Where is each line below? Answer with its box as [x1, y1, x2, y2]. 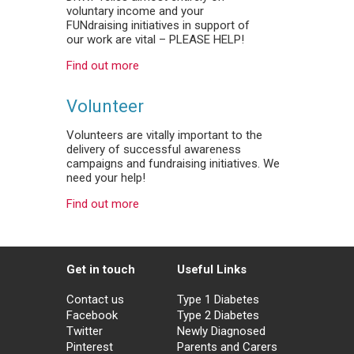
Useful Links [177, 262, 247, 277]
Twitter [66, 323, 103, 338]
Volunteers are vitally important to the [66, 127, 262, 142]
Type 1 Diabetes [177, 292, 259, 307]
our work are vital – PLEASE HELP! [66, 32, 244, 47]
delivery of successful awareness [66, 141, 241, 156]
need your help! [66, 170, 145, 185]
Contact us [66, 292, 124, 307]
